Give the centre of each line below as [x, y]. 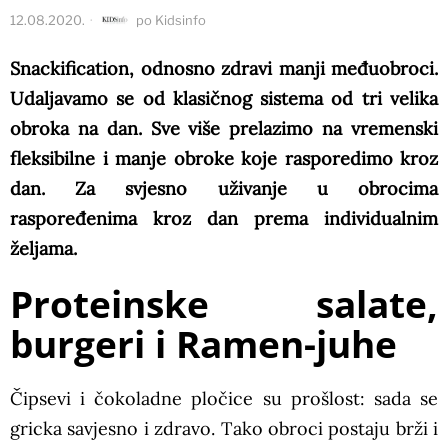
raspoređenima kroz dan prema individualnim [224, 219]
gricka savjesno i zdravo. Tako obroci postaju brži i [224, 429]
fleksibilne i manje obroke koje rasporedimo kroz [224, 159]
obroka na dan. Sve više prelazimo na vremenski [224, 129]
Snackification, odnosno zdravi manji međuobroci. [224, 69]
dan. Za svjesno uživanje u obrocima [224, 189]
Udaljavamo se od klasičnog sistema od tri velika [224, 99]
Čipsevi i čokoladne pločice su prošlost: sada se [224, 399]
